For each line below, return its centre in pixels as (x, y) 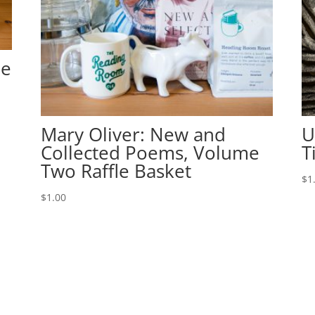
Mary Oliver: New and (133, 135)
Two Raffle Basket (116, 171)
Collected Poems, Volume (150, 153)
